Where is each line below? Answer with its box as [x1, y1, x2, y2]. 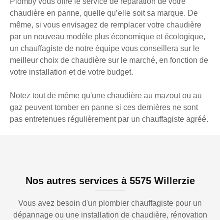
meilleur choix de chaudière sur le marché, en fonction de [10, 56, 208, 65]
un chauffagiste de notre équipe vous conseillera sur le [10, 44, 199, 53]
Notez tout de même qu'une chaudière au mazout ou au [10, 91, 202, 100]
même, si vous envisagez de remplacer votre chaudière [10, 21, 201, 29]
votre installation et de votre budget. [10, 68, 133, 77]
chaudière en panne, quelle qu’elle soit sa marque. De [10, 9, 198, 18]
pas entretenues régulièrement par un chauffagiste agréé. [10, 115, 208, 124]
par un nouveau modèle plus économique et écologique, [10, 32, 205, 41]
